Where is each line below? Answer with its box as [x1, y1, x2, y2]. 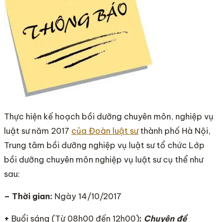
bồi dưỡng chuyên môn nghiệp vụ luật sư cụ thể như [4, 154, 203, 165]
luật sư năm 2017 [4, 125, 71, 136]
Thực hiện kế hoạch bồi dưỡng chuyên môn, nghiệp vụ [4, 111, 214, 121]
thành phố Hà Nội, [138, 125, 211, 136]
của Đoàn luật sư [71, 125, 138, 136]
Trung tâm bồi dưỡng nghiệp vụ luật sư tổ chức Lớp [4, 140, 205, 150]
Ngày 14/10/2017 [55, 191, 121, 201]
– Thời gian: [4, 191, 55, 201]
